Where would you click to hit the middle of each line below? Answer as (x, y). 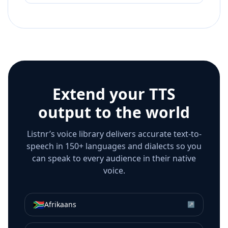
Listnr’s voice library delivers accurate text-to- (114, 134)
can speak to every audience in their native (114, 159)
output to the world (114, 112)
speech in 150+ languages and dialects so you (114, 146)
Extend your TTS (114, 94)
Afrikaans (60, 205)
